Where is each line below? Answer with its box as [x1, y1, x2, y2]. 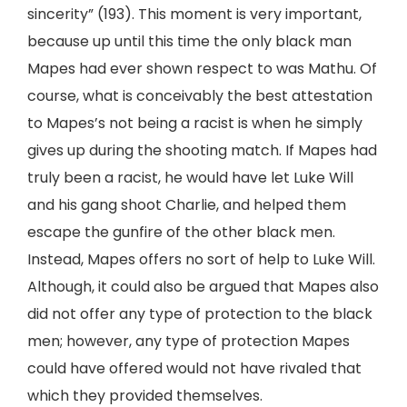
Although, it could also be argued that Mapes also [27, 276, 379, 297]
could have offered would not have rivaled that [27, 358, 362, 379]
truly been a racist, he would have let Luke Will [27, 167, 353, 188]
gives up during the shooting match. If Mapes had [27, 140, 377, 161]
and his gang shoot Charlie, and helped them [27, 194, 346, 215]
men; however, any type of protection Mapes [27, 331, 350, 352]
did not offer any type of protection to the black [27, 303, 372, 324]
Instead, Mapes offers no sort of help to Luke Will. [27, 249, 375, 270]
